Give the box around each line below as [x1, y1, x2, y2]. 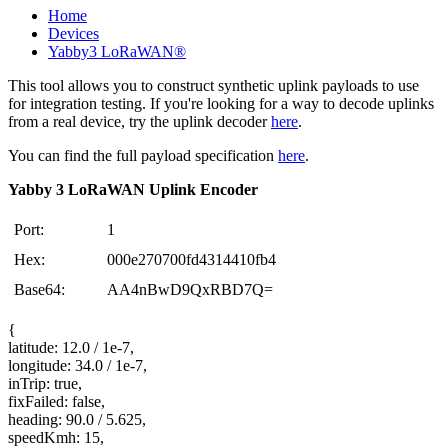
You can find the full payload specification [8, 146, 278, 164]
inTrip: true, [8, 374, 82, 392]
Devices [48, 24, 99, 42]
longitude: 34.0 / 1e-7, [8, 356, 147, 374]
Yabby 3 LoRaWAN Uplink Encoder [8, 180, 258, 198]
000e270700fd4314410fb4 [107, 250, 277, 268]
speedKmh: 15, [8, 428, 104, 446]
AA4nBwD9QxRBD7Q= [107, 280, 274, 298]
